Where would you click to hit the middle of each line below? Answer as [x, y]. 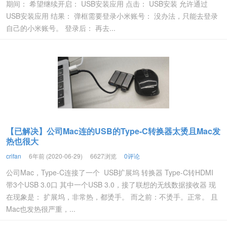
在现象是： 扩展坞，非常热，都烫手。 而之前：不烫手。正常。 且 [112, 197]
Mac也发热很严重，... [41, 209]
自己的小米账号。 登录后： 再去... [61, 28]
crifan [14, 156]
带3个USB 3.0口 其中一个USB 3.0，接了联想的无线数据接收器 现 [111, 184]
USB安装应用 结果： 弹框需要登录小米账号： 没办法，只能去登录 [112, 16]
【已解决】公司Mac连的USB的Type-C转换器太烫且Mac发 [113, 131]
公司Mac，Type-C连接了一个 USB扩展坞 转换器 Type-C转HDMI [110, 172]
